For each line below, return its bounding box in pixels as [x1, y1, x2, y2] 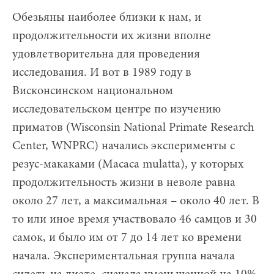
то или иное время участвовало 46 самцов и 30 [12, 213, 257, 226]
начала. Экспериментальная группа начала [12, 250, 235, 262]
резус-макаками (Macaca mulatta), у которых [12, 158, 243, 171]
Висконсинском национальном [12, 84, 173, 97]
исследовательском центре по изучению [12, 103, 221, 116]
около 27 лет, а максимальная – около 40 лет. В [12, 194, 259, 207]
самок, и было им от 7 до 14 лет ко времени [12, 231, 242, 244]
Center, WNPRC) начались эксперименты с [12, 139, 235, 152]
